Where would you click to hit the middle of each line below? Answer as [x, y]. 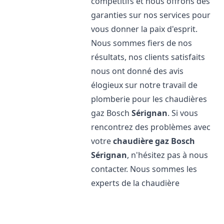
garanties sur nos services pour [151, 15]
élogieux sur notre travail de [144, 85]
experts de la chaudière [135, 183]
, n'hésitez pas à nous [168, 155]
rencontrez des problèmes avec [151, 127]
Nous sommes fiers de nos [142, 43]
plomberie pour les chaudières [149, 99]
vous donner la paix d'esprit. [144, 29]
